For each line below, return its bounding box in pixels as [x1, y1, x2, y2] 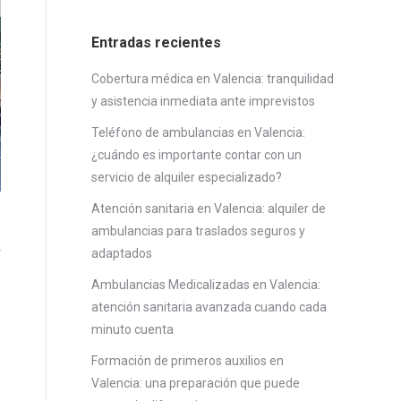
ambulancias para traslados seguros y [91, 224, 305, 238]
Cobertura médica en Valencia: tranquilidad [91, 72, 334, 86]
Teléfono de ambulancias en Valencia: [91, 125, 305, 140]
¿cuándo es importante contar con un [91, 148, 302, 162]
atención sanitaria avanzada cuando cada [91, 300, 327, 314]
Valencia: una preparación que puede [91, 376, 300, 390]
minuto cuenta [91, 322, 174, 337]
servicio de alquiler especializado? [91, 170, 282, 184]
